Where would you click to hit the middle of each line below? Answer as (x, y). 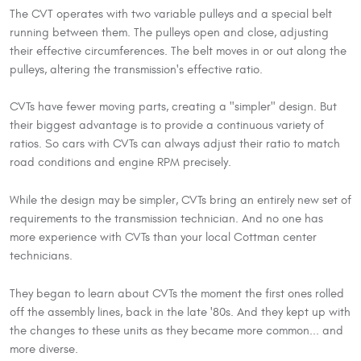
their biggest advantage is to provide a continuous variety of (167, 126)
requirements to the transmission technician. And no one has (166, 219)
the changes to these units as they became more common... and (176, 331)
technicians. (41, 256)
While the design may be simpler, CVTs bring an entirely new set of (180, 201)
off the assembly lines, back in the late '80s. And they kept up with (180, 313)
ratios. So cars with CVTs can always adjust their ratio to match (175, 144)
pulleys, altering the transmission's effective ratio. (136, 69)
